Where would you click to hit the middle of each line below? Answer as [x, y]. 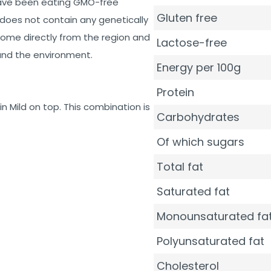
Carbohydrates [198, 117]
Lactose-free [192, 43]
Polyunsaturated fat [211, 241]
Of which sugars [201, 142]
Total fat [180, 167]
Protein [175, 92]
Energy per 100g [199, 67]
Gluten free [187, 18]
